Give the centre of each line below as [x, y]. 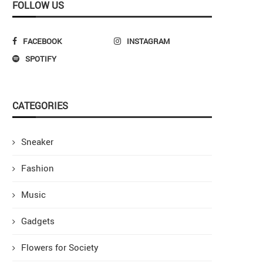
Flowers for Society [60, 247]
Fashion [38, 168]
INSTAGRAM [149, 41]
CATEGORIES [40, 105]
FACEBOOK [42, 41]
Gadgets [38, 220]
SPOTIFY [41, 58]
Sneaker [37, 141]
